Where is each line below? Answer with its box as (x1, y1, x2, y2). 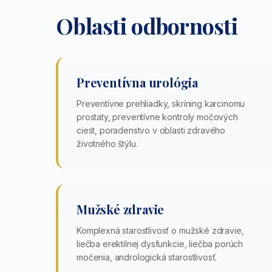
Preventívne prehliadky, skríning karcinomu (76, 98, 245, 109)
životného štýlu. (76, 138, 138, 149)
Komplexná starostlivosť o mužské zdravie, (76, 225, 244, 236)
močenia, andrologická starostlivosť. (76, 252, 217, 262)
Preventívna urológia (76, 74, 198, 90)
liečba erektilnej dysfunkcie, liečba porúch (76, 239, 243, 249)
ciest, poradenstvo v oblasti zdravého (76, 125, 226, 135)
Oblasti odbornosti (56, 11, 239, 40)
